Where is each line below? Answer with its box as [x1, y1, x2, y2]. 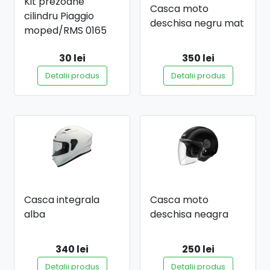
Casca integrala [24, 192, 99, 207]
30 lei [58, 51, 86, 65]
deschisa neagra [150, 207, 228, 221]
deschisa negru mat [150, 16, 244, 30]
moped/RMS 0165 [24, 23, 107, 37]
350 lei [181, 51, 215, 65]
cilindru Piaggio [24, 8, 94, 23]
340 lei [55, 242, 89, 256]
